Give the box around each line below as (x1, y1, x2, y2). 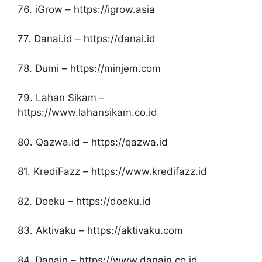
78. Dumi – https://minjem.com (18, 62, 161, 74)
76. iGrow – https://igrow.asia (18, 3, 155, 15)
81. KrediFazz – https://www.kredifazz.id (18, 166, 207, 178)
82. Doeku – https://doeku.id (18, 195, 151, 207)
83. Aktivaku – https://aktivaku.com (18, 225, 183, 237)
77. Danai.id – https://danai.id (18, 33, 156, 45)
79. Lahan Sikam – (18, 92, 105, 104)
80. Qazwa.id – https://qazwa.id (18, 136, 168, 148)
